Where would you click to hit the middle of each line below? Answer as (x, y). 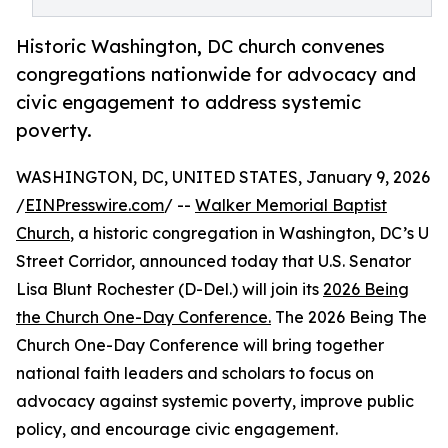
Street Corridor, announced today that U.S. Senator (213, 261)
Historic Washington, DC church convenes (200, 46)
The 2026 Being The (349, 317)
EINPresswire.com (94, 205)
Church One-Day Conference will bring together (200, 345)
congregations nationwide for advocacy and (216, 74)
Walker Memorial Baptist (291, 205)
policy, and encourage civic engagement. (177, 429)
